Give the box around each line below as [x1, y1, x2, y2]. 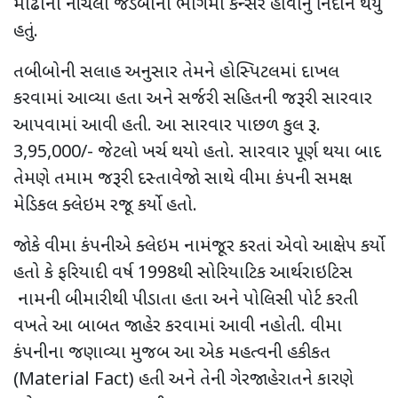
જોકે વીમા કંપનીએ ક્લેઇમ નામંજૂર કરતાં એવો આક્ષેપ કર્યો [13, 235, 385, 259]
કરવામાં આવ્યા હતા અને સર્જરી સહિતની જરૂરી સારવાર [13, 87, 372, 111]
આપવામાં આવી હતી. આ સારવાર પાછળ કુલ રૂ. [13, 114, 321, 138]
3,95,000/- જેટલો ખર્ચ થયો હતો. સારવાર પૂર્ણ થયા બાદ [13, 140, 381, 164]
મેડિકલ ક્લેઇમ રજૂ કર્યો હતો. [13, 194, 197, 218]
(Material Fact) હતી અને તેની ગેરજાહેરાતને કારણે [13, 368, 354, 392]
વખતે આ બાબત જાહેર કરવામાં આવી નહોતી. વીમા [13, 314, 342, 338]
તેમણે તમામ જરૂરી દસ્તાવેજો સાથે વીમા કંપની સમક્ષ [13, 167, 352, 191]
